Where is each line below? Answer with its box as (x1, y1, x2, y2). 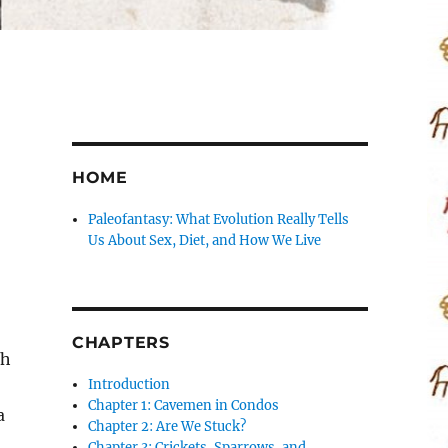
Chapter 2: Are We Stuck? (88, 417, 247, 435)
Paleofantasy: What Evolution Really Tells (88, 210, 350, 228)
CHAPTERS (71, 332, 170, 352)
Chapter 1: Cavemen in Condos (88, 396, 280, 414)
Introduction (88, 375, 171, 393)
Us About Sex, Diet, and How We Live (88, 231, 322, 249)
